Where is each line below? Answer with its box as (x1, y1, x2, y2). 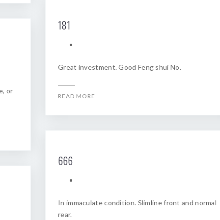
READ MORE (58, 92, 95, 100)
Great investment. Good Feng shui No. (58, 63, 181, 71)
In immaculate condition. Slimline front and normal (58, 198, 217, 207)
